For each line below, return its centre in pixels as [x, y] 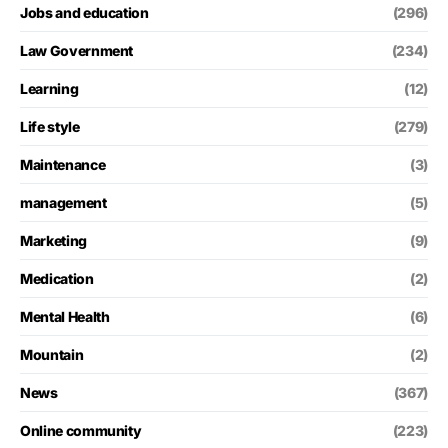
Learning [49, 88]
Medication [57, 278]
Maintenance [63, 164]
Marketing [53, 240]
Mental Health [65, 316]
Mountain [52, 354]
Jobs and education [84, 12]
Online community [81, 430]
